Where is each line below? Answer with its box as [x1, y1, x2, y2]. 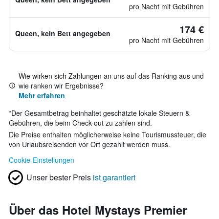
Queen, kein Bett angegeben [15, 28, 110, 38]
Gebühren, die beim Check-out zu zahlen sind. [9, 118, 152, 128]
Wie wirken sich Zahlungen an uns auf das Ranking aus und [19, 71, 204, 81]
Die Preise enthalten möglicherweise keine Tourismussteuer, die [9, 130, 206, 139]
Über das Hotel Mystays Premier [9, 201, 187, 218]
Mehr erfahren [19, 90, 65, 100]
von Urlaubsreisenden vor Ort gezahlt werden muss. [9, 139, 170, 149]
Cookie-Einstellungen [9, 155, 74, 165]
